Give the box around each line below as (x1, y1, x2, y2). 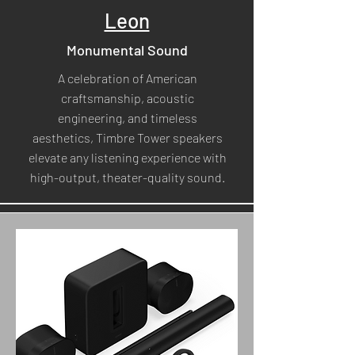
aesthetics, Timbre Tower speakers (32, 130, 223, 145)
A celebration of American (57, 71, 197, 86)
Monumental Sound (66, 41, 188, 59)
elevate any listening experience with (28, 150, 227, 165)
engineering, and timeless (57, 110, 197, 125)
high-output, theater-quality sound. (29, 170, 225, 185)
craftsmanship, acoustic (60, 90, 194, 105)
